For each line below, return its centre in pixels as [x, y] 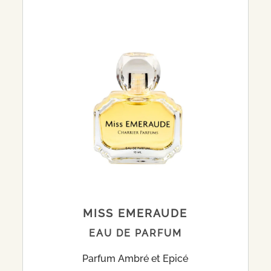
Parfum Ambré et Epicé [135, 259]
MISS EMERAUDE [135, 214]
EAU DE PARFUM [135, 233]
